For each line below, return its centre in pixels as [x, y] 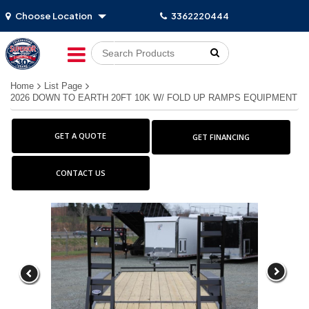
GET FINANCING [221, 137]
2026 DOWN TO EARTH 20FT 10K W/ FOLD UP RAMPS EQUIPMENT [154, 98]
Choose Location [54, 16]
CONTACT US [80, 173]
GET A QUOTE [81, 136]
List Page [63, 86]
